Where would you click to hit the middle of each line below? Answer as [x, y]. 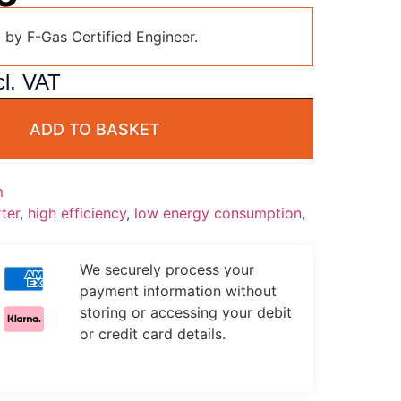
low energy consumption [218, 213]
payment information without [178, 291]
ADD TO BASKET [94, 130]
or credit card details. [152, 334]
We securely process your [166, 270]
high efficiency [77, 213]
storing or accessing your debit [185, 313]
